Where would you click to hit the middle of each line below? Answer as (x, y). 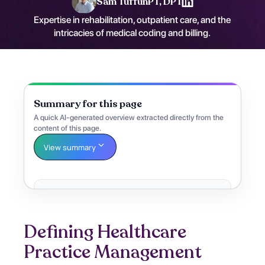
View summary (70, 147)
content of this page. (68, 128)
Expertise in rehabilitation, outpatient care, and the (132, 20)
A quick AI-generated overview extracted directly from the (129, 118)
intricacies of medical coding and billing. (132, 33)
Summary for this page (88, 104)
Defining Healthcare (105, 232)
